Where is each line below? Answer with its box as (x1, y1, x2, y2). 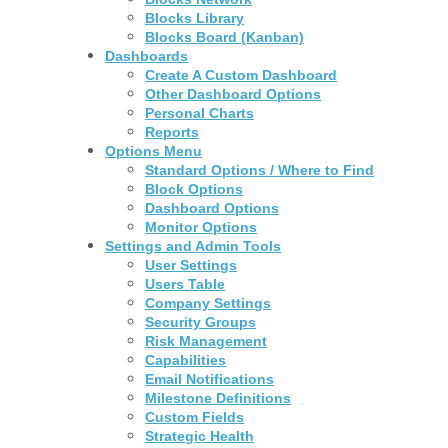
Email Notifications (145, 370, 275, 387)
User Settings (145, 256, 238, 273)
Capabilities (145, 351, 227, 368)
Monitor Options (145, 218, 258, 235)
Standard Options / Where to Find (145, 161, 375, 178)
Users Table (145, 275, 226, 292)
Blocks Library (145, 9, 245, 26)
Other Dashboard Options (145, 85, 322, 102)
